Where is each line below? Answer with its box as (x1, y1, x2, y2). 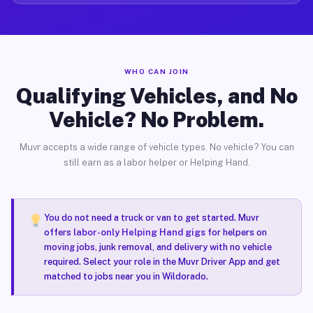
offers (43, 227, 73, 238)
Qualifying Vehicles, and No (15, 83, 298, 108)
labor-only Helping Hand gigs (73, 227, 205, 238)
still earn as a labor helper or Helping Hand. (63, 157, 250, 168)
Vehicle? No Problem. (49, 107, 264, 132)
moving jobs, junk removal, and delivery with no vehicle (43, 242, 272, 252)
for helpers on (205, 227, 267, 238)
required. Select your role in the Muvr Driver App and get (43, 256, 280, 267)
